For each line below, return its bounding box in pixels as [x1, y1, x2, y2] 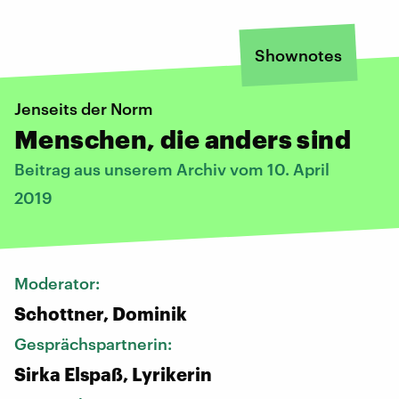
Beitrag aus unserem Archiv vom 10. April [14, 159, 330, 179]
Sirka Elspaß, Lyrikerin [14, 362, 212, 385]
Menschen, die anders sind [14, 124, 351, 153]
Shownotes [255, 45, 342, 65]
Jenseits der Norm [14, 98, 153, 118]
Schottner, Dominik [14, 302, 187, 324]
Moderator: [14, 273, 103, 293]
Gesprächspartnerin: [14, 333, 175, 354]
